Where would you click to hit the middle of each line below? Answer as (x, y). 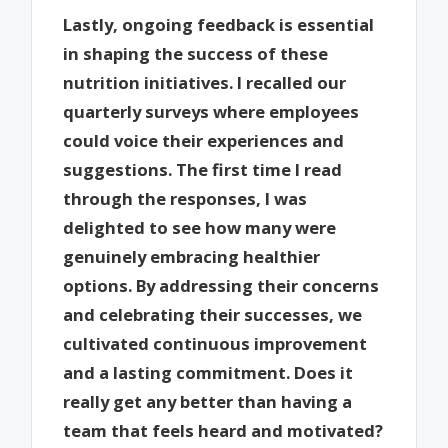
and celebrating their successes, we (213, 314)
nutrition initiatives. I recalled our (205, 82)
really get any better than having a (208, 401)
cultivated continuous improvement (215, 343)
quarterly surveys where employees (211, 111)
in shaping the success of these (196, 53)
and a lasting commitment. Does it (208, 372)
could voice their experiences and (204, 140)
